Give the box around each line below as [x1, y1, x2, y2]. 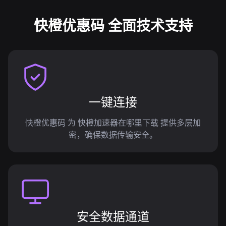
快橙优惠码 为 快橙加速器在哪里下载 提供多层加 [25, 117, 201, 128]
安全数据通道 [77, 208, 149, 224]
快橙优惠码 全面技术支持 [33, 16, 193, 35]
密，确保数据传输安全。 [69, 129, 157, 140]
